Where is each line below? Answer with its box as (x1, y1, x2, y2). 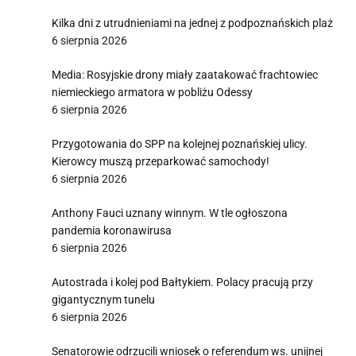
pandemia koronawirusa (52, 224, 172, 237)
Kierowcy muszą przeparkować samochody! (52, 155, 269, 168)
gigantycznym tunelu (52, 293, 155, 306)
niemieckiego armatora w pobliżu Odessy (52, 86, 253, 99)
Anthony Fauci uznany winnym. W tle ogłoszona (52, 207, 288, 219)
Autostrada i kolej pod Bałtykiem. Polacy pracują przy (52, 276, 313, 288)
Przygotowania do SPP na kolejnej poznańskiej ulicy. (52, 137, 308, 150)
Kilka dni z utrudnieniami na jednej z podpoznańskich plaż (52, 17, 333, 29)
